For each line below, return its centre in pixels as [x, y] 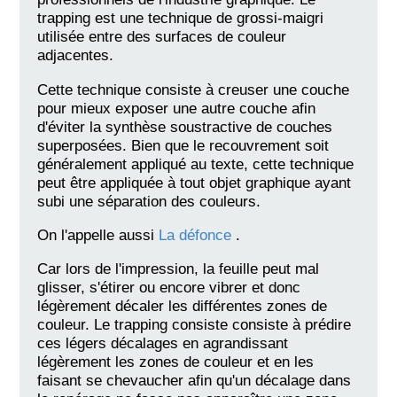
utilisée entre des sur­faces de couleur [162, 37]
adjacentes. [76, 55]
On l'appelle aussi [98, 235]
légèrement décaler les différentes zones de [183, 306]
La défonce [198, 235]
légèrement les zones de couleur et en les [176, 362]
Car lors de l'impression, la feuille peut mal [179, 269]
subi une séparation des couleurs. [149, 201]
